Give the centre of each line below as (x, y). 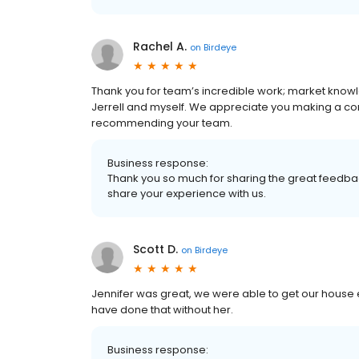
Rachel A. (160, 46)
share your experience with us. (187, 194)
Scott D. (155, 249)
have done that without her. (162, 310)
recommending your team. (162, 123)
